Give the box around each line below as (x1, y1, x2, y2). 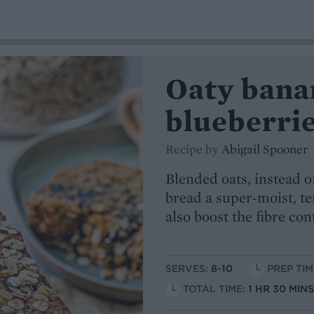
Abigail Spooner (221, 141, 308, 157)
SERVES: (165, 262, 211, 275)
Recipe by (165, 141, 221, 157)
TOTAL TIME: (183, 282, 248, 296)
